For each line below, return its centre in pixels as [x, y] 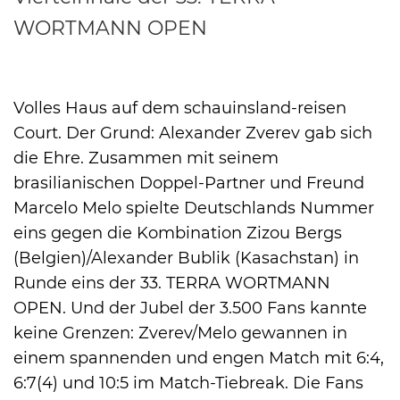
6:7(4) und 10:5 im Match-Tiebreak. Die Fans [188, 383]
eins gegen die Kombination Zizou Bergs [178, 233]
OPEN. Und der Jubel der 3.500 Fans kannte [190, 308]
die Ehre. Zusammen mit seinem [146, 158]
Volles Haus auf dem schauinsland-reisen [180, 108]
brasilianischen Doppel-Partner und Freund [189, 183]
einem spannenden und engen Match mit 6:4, [199, 358]
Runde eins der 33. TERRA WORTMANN [172, 283]
